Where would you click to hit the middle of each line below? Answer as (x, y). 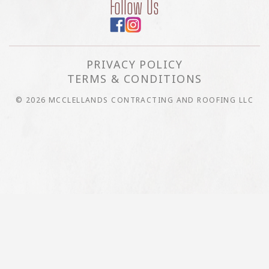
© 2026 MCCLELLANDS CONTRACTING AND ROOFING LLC (134, 100)
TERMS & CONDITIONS (134, 78)
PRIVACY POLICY (134, 64)
